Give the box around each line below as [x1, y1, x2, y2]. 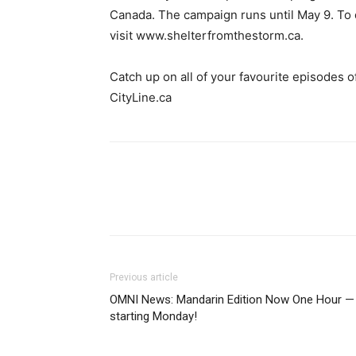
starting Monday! [110, 309, 197, 323]
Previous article [110, 272, 178, 283]
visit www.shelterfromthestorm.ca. [110, 28, 304, 43]
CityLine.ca [110, 90, 172, 105]
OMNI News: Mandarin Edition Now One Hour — [110, 292, 354, 307]
